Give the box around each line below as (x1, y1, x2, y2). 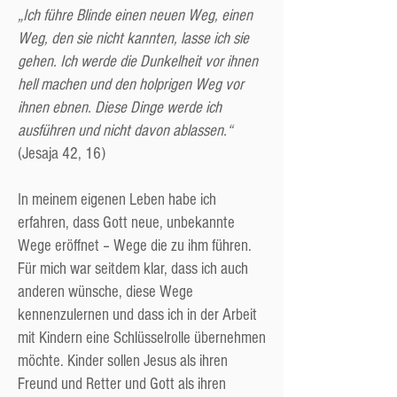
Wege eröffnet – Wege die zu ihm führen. (18, 237, 252, 255)
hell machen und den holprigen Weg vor (18, 75, 244, 94)
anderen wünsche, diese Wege (18, 283, 193, 301)
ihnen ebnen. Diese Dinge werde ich (18, 98, 222, 117)
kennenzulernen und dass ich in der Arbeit (18, 306, 257, 324)
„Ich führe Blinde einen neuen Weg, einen (18, 6, 253, 25)
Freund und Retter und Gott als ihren (18, 375, 226, 393)
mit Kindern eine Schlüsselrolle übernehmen (18, 329, 266, 347)
